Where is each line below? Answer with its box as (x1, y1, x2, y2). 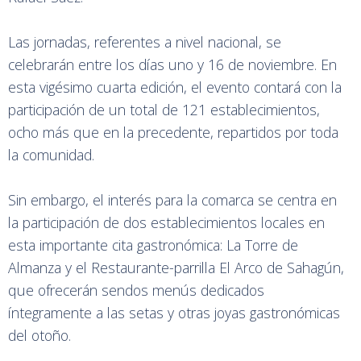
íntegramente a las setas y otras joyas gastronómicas (8, 302, 340, 322)
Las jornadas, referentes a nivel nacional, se (8, 31, 281, 52)
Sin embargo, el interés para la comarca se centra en (8, 189, 337, 210)
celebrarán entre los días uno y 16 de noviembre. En (8, 54, 337, 74)
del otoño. (8, 325, 71, 345)
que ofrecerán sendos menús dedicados (8, 280, 264, 300)
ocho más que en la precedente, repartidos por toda (8, 122, 338, 142)
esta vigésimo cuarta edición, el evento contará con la (8, 77, 342, 97)
